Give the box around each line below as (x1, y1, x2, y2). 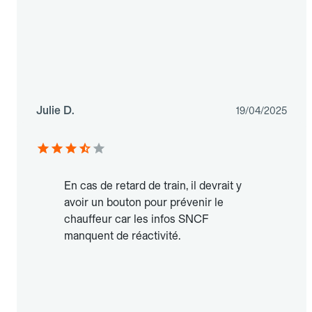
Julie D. (36, 104, 75, 118)
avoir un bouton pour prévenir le (64, 196, 224, 210)
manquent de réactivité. (64, 229, 180, 243)
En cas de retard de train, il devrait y (64, 179, 242, 193)
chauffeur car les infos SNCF (64, 212, 209, 226)
